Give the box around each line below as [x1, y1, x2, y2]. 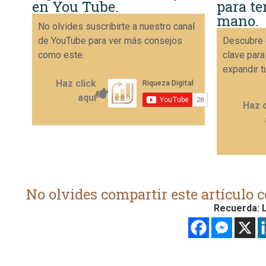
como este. [38, 49, 84, 61]
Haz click [55, 77, 96, 89]
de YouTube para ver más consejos [38, 34, 182, 46]
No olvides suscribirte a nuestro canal [38, 20, 195, 32]
